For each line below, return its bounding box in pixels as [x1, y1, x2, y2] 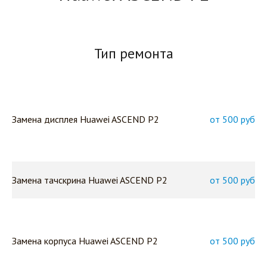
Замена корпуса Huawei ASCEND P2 [12, 235, 158, 247]
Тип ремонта [94, 44, 173, 63]
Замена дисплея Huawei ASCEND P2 [12, 113, 159, 125]
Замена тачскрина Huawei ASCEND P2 [12, 174, 167, 186]
